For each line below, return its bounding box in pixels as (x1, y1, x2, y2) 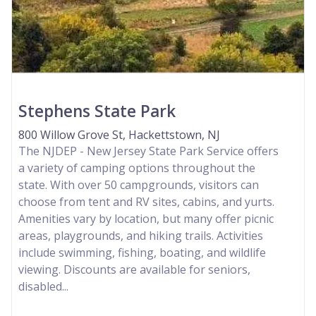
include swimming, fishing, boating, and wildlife (18, 244, 266, 260)
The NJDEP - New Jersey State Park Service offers (18, 142, 279, 159)
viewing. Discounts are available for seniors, (18, 261, 250, 277)
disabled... (18, 278, 68, 294)
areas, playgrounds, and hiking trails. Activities (18, 227, 263, 243)
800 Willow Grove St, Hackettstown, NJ (18, 126, 220, 142)
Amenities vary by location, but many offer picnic (18, 210, 274, 226)
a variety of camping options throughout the (18, 159, 255, 176)
